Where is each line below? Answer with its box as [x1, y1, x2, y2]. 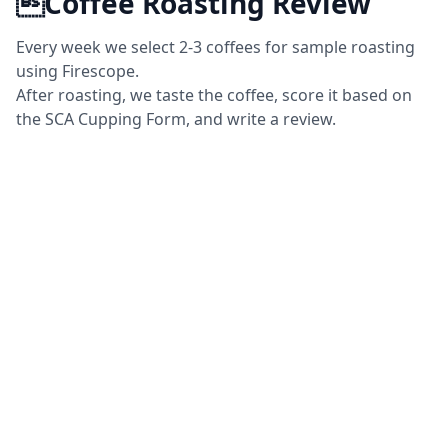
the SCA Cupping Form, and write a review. [16, 108, 336, 131]
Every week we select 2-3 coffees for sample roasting [16, 36, 415, 59]
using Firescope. [16, 60, 139, 83]
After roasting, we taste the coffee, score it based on [16, 84, 412, 107]
